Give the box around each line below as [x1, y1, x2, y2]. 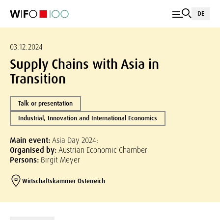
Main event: [10, 135, 52, 145]
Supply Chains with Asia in [10, 55, 159, 73]
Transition [10, 70, 66, 87]
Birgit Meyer [41, 155, 80, 165]
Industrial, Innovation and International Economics [18, 114, 157, 122]
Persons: [10, 155, 41, 165]
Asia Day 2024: [52, 135, 98, 145]
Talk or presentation [18, 99, 73, 108]
